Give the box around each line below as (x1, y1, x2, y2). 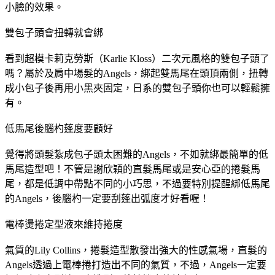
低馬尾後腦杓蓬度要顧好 (5, 123, 113, 134)
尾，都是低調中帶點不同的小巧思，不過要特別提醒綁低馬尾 (5, 178, 270, 189)
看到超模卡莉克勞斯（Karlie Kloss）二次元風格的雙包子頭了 (5, 53, 269, 64)
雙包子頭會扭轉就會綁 (5, 27, 103, 38)
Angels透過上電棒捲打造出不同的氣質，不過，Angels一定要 (5, 259, 266, 270)
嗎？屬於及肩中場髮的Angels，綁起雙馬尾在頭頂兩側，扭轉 (5, 68, 268, 79)
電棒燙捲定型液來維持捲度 (5, 219, 123, 230)
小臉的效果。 (5, 1, 64, 12)
